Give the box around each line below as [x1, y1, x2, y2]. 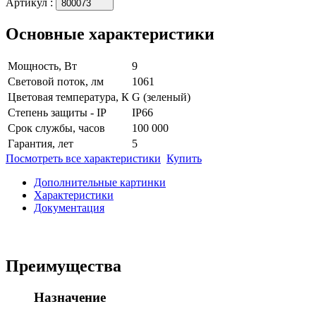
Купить [166, 152, 202, 164]
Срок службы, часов [8, 121, 105, 134]
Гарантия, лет [8, 137, 73, 150]
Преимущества [6, 256, 121, 275]
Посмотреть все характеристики [6, 152, 161, 164]
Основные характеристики [6, 24, 214, 43]
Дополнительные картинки [34, 176, 166, 188]
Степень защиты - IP [8, 106, 107, 119]
